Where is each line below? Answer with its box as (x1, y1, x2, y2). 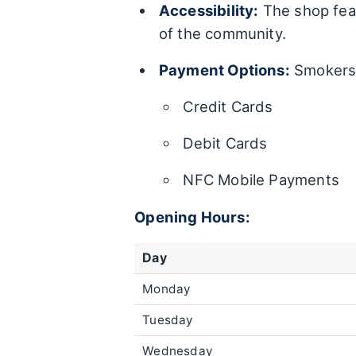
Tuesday (142, 312, 194, 328)
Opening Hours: (134, 208, 250, 226)
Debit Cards (183, 134, 268, 153)
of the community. (158, 25, 286, 43)
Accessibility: (158, 2, 259, 20)
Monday (142, 281, 192, 297)
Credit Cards (183, 98, 273, 116)
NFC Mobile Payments (183, 171, 339, 189)
